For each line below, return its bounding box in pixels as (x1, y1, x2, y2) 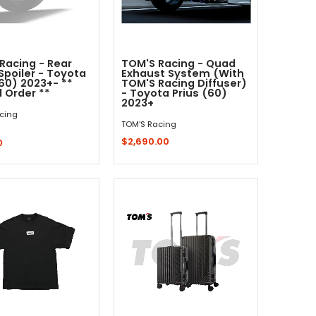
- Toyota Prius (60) (121, 86, 227, 100)
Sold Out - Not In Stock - (138, 172, 234, 184)
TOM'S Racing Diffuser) (121, 76, 247, 90)
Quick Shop (4, 172, 50, 184)
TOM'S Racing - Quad (121, 56, 236, 71)
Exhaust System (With (121, 66, 244, 80)
